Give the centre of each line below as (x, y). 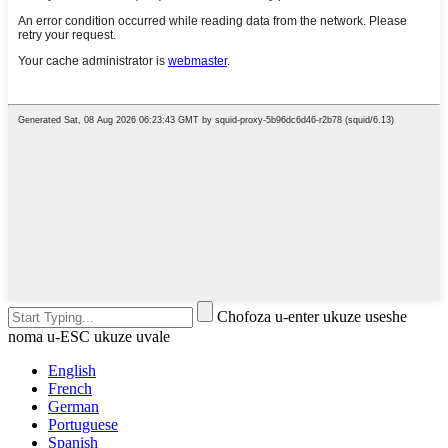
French (70, 389)
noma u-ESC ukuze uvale (89, 337)
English (72, 371)
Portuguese (83, 425)
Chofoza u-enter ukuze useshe (312, 317)
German (73, 407)
